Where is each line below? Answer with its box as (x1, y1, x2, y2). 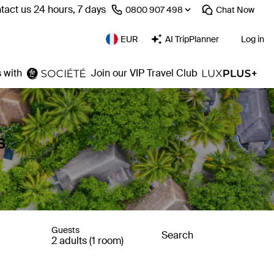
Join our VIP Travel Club (91, 67, 198, 80)
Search (161, 229, 193, 242)
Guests (51, 224, 80, 235)
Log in (241, 34, 264, 45)
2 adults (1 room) (51, 234, 124, 247)
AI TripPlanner (165, 34, 219, 45)
